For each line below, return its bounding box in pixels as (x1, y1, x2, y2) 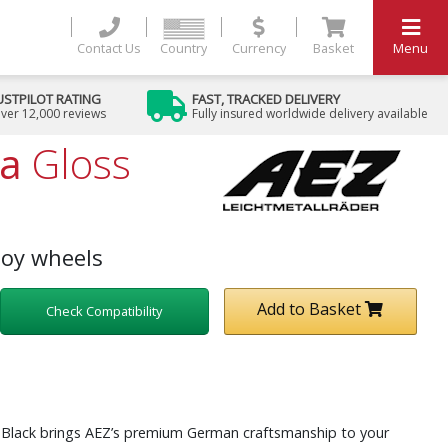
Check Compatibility (46, 302, 163, 320)
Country (160, 39, 207, 57)
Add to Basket (257, 298, 362, 320)
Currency (231, 39, 286, 57)
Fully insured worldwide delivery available (191, 104, 428, 122)
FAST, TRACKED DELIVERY (191, 89, 340, 108)
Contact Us (76, 39, 141, 57)
